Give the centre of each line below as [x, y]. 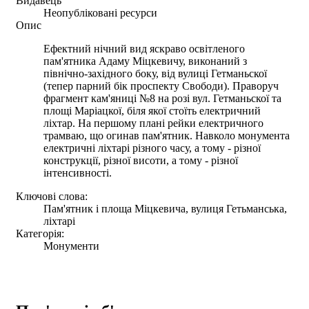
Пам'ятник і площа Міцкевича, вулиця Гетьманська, [165, 208]
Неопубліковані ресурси [100, 12]
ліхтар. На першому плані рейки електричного [153, 123]
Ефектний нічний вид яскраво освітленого [144, 48]
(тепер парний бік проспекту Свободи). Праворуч [161, 86]
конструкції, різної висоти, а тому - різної [141, 160]
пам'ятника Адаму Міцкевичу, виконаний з [145, 61]
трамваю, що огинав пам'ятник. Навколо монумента [167, 135]
